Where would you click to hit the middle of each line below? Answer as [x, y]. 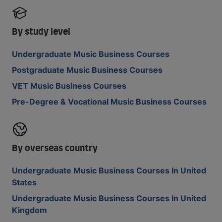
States [24, 182]
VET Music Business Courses [69, 86]
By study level [41, 32]
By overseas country [55, 149]
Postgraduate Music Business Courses [87, 70]
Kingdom [29, 210]
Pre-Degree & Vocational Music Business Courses [109, 102]
